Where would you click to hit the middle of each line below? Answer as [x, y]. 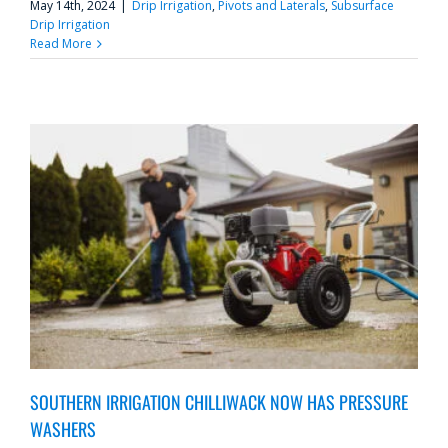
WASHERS [63, 428]
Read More [61, 43]
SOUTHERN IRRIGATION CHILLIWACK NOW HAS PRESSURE [219, 401]
